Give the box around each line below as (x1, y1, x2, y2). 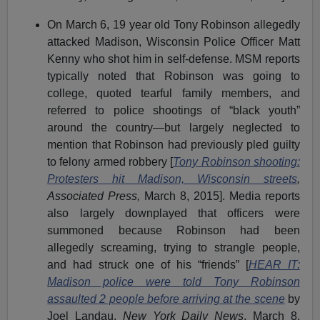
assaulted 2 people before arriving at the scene (47, 292, 285, 305)
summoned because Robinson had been (47, 224, 300, 236)
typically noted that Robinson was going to (47, 69, 300, 82)
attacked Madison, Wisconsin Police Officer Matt (47, 35, 300, 48)
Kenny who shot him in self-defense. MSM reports (47, 52, 300, 65)
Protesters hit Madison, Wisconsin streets (47, 172, 297, 185)
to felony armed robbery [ (47, 155, 174, 168)
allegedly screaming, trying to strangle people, (47, 241, 300, 254)
